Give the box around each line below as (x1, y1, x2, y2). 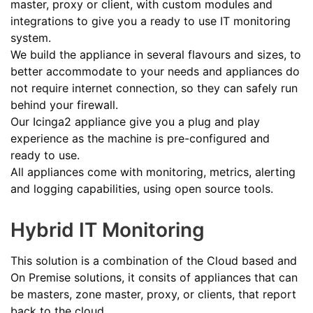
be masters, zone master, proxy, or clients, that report (10, 286, 296, 301)
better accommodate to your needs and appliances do (10, 64, 300, 78)
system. (10, 30, 51, 45)
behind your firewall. (10, 97, 118, 112)
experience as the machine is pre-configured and (10, 131, 270, 145)
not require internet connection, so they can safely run (10, 80, 298, 95)
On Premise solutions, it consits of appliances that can (10, 270, 298, 284)
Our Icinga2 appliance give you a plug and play (10, 114, 260, 129)
